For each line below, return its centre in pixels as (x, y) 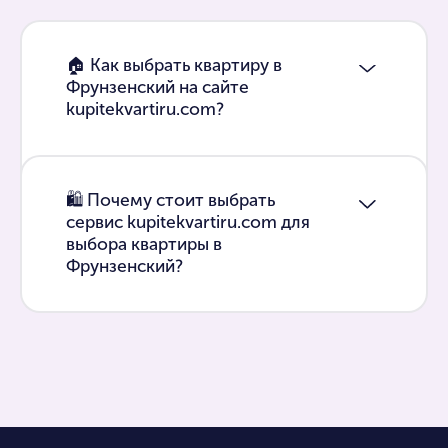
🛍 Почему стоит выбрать (170, 200)
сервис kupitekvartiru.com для (187, 222)
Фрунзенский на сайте (157, 87)
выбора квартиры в (143, 244)
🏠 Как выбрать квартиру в (173, 65)
